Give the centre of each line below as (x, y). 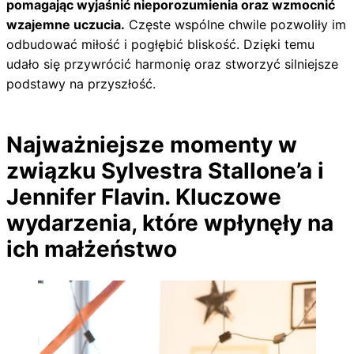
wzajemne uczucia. (66, 24)
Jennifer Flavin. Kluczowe (144, 197)
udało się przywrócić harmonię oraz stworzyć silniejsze (172, 64)
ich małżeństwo (92, 249)
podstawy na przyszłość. (81, 84)
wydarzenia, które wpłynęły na (170, 223)
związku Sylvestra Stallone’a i (165, 171)
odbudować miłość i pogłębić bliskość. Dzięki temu (160, 44)
